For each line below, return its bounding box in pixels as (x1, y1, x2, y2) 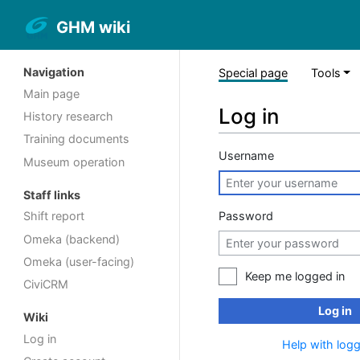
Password (219, 208, 273, 223)
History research (23, 109, 114, 124)
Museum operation (23, 154, 125, 169)
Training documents (23, 132, 130, 146)
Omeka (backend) (23, 231, 121, 246)
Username (219, 148, 274, 162)
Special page (219, 66, 288, 80)
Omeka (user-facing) (23, 254, 135, 268)
